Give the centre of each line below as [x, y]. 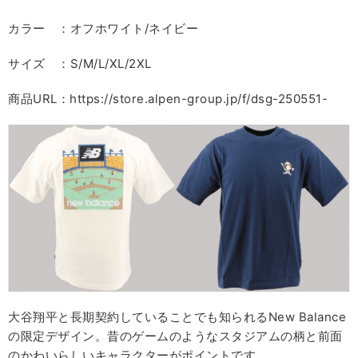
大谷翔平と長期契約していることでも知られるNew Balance [177, 317]
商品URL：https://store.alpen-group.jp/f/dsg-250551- [168, 99]
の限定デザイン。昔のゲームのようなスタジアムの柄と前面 [175, 336]
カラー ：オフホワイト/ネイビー [103, 29]
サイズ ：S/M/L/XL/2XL [80, 64]
